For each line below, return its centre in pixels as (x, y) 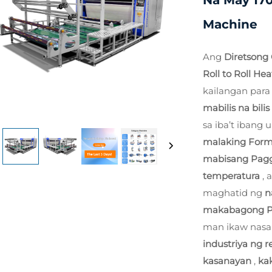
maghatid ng (234, 193)
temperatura (233, 176)
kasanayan (228, 261)
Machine (230, 24)
